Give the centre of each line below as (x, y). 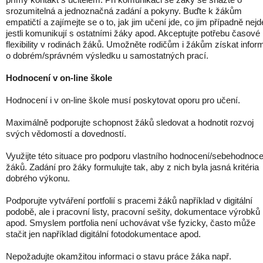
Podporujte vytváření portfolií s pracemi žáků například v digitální (129, 200)
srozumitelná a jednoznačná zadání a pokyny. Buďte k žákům (124, 11)
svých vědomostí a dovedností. (67, 134)
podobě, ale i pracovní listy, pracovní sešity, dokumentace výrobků (133, 212)
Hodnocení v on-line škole (60, 78)
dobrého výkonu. (38, 178)
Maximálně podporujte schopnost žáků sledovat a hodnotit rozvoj (130, 122)
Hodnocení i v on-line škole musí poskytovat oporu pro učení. (123, 100)
